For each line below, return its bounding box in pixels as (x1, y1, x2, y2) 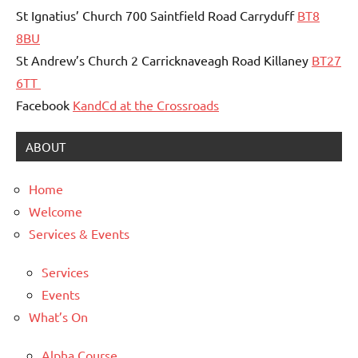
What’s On (29, 308, 88, 324)
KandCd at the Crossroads (73, 96, 219, 113)
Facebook (16, 96, 73, 113)
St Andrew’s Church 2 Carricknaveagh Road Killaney (16, 51, 312, 68)
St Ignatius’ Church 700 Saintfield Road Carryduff (16, 6, 297, 23)
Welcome (29, 202, 82, 219)
